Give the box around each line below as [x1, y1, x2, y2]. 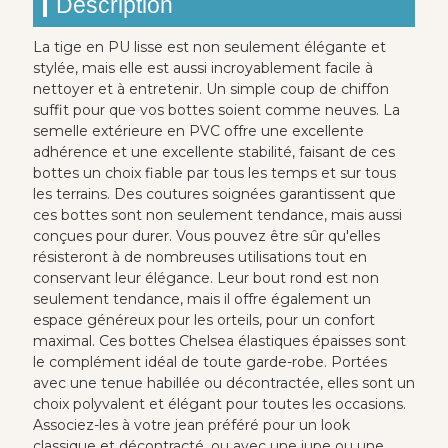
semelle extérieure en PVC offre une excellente [32, 122, 364, 140]
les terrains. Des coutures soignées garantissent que [32, 185, 396, 203]
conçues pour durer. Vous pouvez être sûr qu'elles [32, 227, 380, 245]
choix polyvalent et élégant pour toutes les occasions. [32, 395, 406, 413]
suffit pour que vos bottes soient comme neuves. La [32, 101, 400, 119]
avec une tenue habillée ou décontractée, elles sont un [32, 374, 415, 392]
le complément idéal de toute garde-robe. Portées [32, 353, 387, 371]
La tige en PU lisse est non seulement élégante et [32, 38, 386, 56]
